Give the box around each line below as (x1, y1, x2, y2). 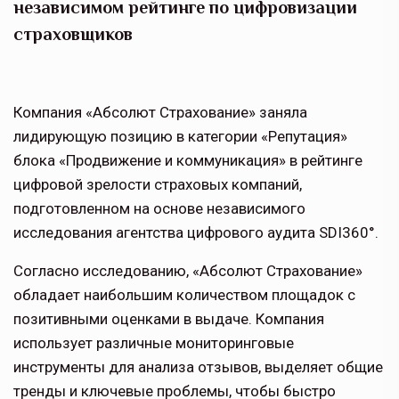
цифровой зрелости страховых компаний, (13, 175, 302, 194)
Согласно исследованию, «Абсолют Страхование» (13, 262, 362, 281)
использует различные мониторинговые (13, 334, 294, 353)
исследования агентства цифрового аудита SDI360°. (13, 224, 379, 242)
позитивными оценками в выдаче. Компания (13, 310, 324, 329)
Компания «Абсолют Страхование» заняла (13, 103, 307, 122)
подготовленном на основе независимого (13, 199, 305, 218)
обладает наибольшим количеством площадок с (13, 286, 355, 305)
